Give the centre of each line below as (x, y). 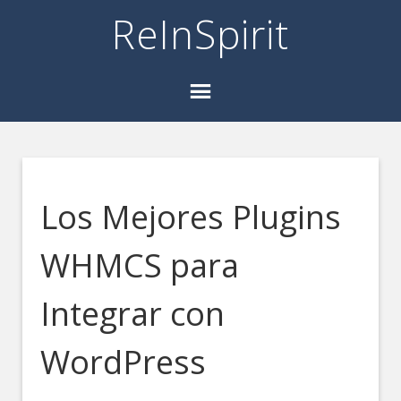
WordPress (124, 362)
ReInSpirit (200, 34)
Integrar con (133, 314)
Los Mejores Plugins (191, 217)
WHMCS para (140, 265)
